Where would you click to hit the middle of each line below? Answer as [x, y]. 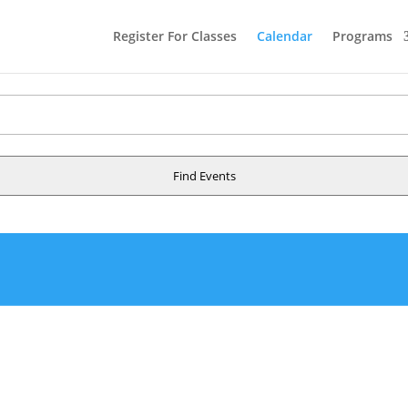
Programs [362, 36]
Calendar [284, 36]
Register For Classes [174, 36]
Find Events [204, 176]
